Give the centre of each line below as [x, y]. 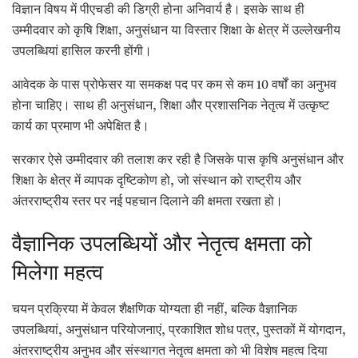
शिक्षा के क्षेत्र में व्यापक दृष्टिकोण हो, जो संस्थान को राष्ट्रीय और [157, 182]
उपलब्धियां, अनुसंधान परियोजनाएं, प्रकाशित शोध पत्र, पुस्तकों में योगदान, [179, 330]
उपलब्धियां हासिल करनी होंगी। [82, 52]
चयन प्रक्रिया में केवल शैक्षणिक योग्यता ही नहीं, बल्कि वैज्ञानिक [155, 310]
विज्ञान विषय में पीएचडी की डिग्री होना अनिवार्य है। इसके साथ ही [158, 11]
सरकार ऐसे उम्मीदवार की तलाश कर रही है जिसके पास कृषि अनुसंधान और [178, 161]
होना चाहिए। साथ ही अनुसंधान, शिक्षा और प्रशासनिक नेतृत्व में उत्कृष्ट [171, 107]
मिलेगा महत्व [58, 274]
